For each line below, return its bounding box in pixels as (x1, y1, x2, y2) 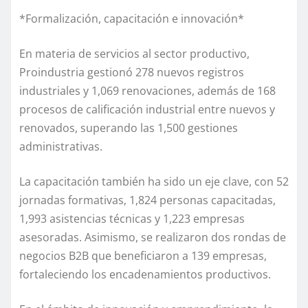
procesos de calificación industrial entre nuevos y (19, 102, 275, 118)
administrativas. (19, 139, 102, 155)
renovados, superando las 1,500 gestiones (19, 120, 238, 136)
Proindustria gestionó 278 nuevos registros (19, 65, 244, 80)
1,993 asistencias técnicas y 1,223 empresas (19, 211, 245, 227)
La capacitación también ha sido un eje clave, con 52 (19, 174, 289, 190)
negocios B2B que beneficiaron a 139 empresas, (19, 248, 267, 264)
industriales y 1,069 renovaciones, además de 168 (19, 83, 276, 99)
